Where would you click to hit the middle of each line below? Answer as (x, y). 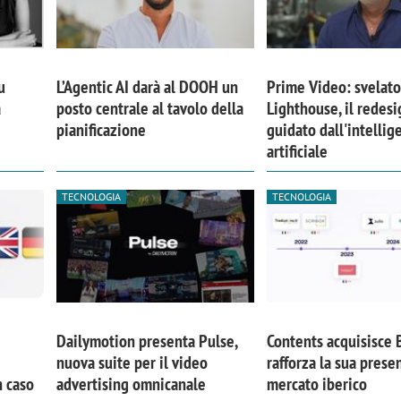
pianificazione (101, 130)
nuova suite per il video (132, 362)
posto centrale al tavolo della (149, 109)
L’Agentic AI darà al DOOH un (147, 87)
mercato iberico (317, 384)
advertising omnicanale (131, 384)
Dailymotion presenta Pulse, (146, 341)
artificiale (298, 152)
